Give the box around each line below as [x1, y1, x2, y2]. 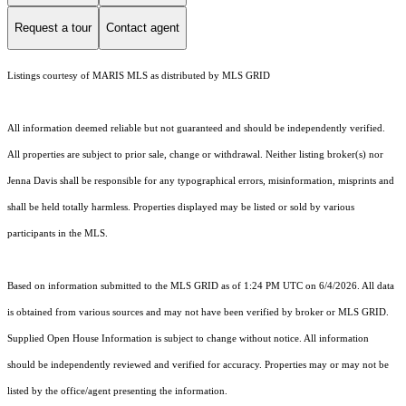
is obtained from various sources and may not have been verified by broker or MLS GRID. [7, 306, 389, 317]
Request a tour [14, 21, 92, 35]
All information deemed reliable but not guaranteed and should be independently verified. [7, 122, 385, 133]
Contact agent [106, 21, 179, 35]
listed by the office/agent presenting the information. [7, 385, 227, 396]
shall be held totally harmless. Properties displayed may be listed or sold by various [7, 201, 354, 212]
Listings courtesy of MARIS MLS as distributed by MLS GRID [7, 70, 270, 81]
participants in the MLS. [7, 227, 108, 238]
